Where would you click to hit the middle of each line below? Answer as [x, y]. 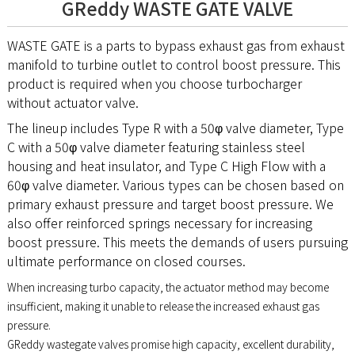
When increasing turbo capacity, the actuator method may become [168, 286]
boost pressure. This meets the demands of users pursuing [177, 241]
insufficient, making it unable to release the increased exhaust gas [163, 305]
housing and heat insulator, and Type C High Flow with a [166, 165]
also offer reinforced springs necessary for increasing [159, 222]
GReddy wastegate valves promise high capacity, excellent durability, [170, 344]
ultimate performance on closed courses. [126, 260]
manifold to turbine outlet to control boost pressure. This [174, 64]
